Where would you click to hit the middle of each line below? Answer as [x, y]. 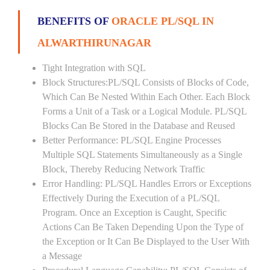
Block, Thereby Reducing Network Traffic [124, 169]
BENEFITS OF [74, 21]
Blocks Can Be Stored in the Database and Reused [139, 126]
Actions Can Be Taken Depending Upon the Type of [143, 227]
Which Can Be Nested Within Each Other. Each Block [146, 97]
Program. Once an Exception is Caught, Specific [134, 212]
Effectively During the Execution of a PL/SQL [131, 198]
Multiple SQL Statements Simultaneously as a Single [142, 155]
